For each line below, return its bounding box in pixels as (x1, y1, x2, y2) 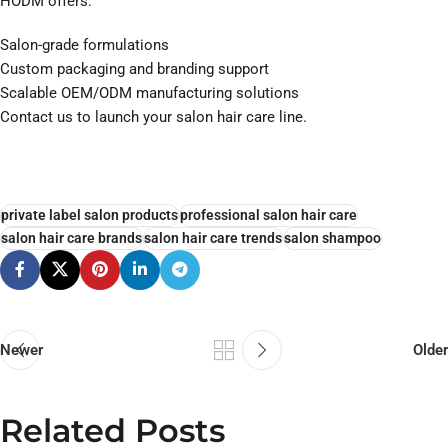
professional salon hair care (180, 207, 357, 224)
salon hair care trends (144, 230, 282, 247)
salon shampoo (284, 230, 381, 247)
